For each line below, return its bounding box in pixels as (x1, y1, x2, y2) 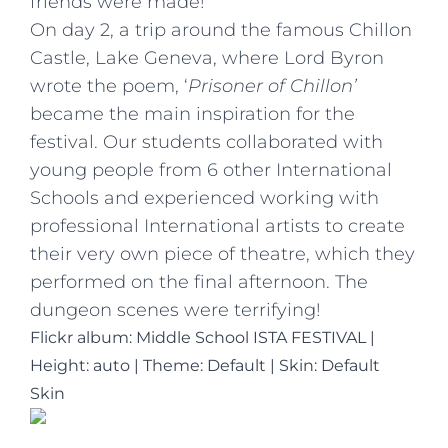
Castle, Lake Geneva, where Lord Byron (30, 46, 384, 69)
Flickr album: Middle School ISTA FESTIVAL (30, 327, 366, 347)
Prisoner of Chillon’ (188, 74, 357, 97)
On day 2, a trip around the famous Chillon (30, 18, 412, 41)
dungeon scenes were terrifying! (30, 298, 321, 321)
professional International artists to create (30, 214, 405, 237)
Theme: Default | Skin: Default (143, 355, 380, 375)
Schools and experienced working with (30, 186, 379, 209)
